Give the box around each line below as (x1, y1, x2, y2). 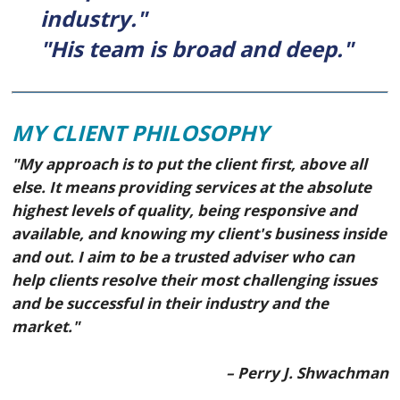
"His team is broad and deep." (40, 34, 354, 64)
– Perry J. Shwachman (225, 362, 388, 383)
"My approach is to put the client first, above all (12, 154, 368, 175)
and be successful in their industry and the (12, 293, 329, 314)
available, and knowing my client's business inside (12, 223, 387, 245)
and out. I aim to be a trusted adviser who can (12, 246, 355, 268)
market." (12, 316, 80, 337)
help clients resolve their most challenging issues (12, 270, 378, 291)
